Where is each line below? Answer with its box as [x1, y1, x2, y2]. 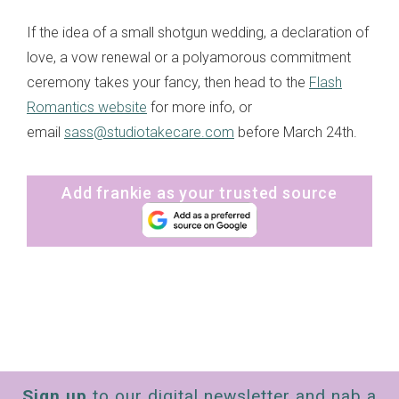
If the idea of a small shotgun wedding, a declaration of [27, 24, 369, 42]
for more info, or [147, 99, 252, 117]
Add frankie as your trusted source [61, 183, 338, 203]
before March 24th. [234, 124, 357, 142]
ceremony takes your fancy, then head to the [27, 74, 309, 92]
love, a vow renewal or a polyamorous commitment [27, 49, 351, 67]
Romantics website [27, 99, 147, 117]
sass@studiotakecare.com [64, 124, 234, 142]
